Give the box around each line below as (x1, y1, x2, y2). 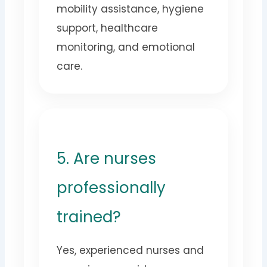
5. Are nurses (57, 148, 157, 170)
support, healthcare (57, 21, 159, 36)
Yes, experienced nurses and (57, 243, 204, 258)
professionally (57, 177, 166, 199)
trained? (57, 206, 122, 228)
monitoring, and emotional (57, 40, 195, 55)
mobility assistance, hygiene (57, 2, 204, 17)
